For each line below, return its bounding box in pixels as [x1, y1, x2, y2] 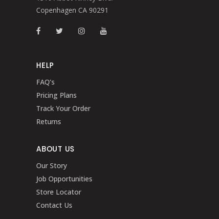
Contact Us [36, 200, 72, 210]
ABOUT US [36, 144, 75, 154]
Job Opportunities [36, 174, 92, 183]
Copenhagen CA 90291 [36, 5, 109, 15]
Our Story [36, 161, 67, 170]
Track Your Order [36, 104, 90, 113]
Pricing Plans [36, 90, 77, 100]
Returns [36, 117, 61, 126]
